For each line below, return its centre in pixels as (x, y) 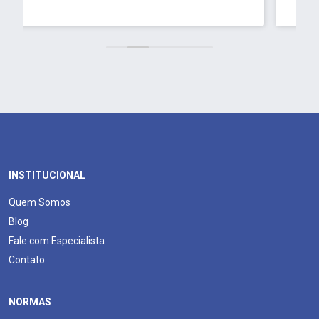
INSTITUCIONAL (47, 175)
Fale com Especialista (57, 240)
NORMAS (30, 302)
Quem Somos (40, 202)
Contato (27, 260)
